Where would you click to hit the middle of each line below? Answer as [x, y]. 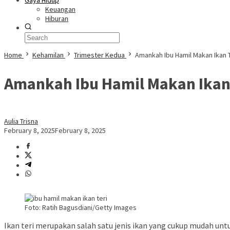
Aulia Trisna [21, 121]
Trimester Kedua [99, 55]
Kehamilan [48, 55]
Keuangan [60, 9]
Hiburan [57, 18]
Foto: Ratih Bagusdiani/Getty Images [81, 208]
